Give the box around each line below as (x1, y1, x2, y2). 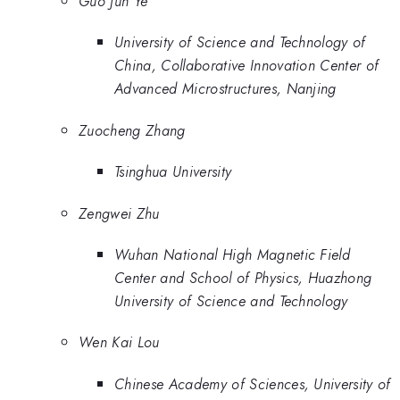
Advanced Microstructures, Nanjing (114, 78, 337, 100)
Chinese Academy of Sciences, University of (114, 372, 391, 395)
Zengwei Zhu (79, 202, 160, 224)
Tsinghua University (114, 161, 232, 183)
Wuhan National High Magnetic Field (114, 244, 351, 265)
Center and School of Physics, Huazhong (114, 267, 372, 288)
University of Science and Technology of (114, 31, 366, 54)
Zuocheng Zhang (79, 119, 186, 141)
